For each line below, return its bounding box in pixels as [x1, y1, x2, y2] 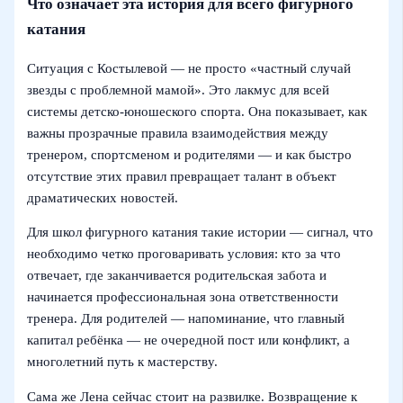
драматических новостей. [27, 190, 179, 205]
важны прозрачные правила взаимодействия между [27, 125, 329, 140]
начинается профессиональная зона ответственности [27, 290, 339, 305]
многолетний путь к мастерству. [27, 354, 219, 370]
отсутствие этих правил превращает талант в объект [27, 168, 337, 184]
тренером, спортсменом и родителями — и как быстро [27, 147, 353, 162]
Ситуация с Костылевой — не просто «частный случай [27, 60, 352, 76]
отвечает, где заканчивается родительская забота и [27, 268, 327, 283]
